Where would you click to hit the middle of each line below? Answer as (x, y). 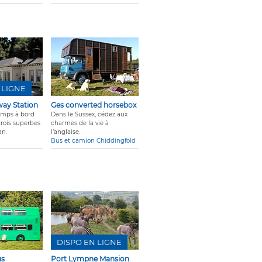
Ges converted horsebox (94, 105)
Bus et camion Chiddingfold (93, 141)
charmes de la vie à (80, 123)
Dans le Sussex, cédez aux (89, 115)
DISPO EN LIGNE (89, 242)
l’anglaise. (65, 132)
